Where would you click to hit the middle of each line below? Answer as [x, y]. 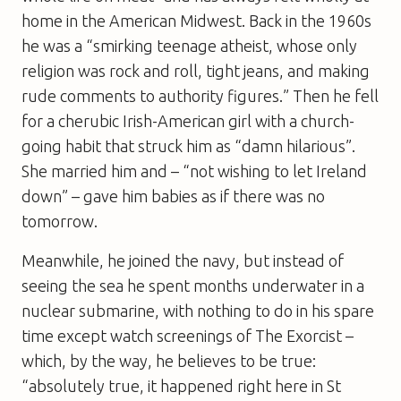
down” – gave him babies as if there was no [173, 196]
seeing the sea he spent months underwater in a [193, 285]
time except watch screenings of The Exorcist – [188, 335]
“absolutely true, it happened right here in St [181, 385]
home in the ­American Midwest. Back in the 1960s [196, 20]
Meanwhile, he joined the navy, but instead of [183, 260]
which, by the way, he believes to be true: [169, 360]
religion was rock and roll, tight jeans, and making [196, 70]
